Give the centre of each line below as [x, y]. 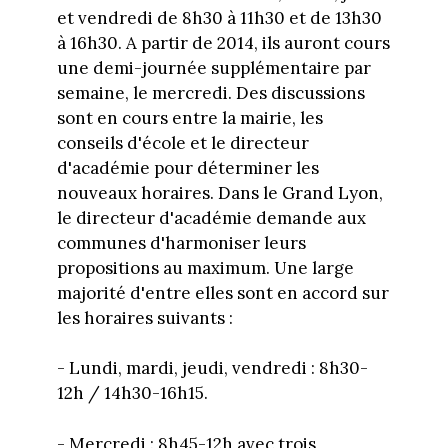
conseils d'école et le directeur [182, 142]
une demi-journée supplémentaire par [213, 67]
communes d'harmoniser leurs [181, 242]
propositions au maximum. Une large [205, 267]
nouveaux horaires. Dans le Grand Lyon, [219, 192]
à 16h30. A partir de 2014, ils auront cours [223, 42]
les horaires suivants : [144, 317]
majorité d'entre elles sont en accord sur [222, 292]
